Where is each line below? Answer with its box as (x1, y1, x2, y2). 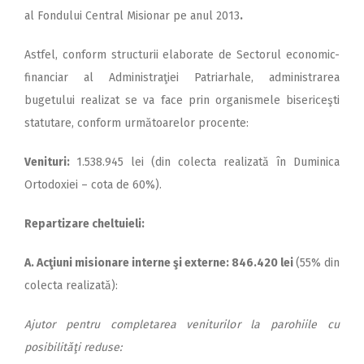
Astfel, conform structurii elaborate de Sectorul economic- (24, 48, 340, 62)
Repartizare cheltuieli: (24, 217, 145, 231)
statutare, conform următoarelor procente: (24, 116, 249, 130)
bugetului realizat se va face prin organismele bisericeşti (24, 93, 340, 107)
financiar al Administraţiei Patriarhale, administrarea (24, 71, 340, 84)
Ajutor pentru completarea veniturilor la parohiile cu (24, 318, 340, 331)
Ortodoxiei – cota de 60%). (24, 178, 162, 192)
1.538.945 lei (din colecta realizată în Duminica (76, 155, 340, 169)
